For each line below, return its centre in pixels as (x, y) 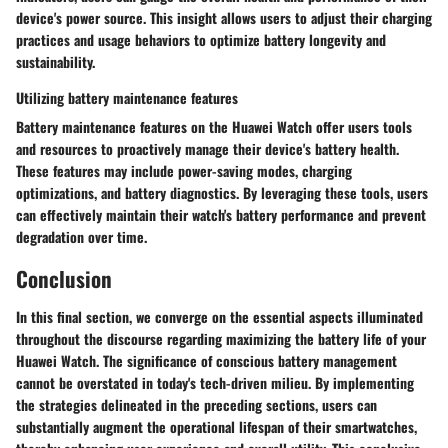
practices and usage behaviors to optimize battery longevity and (201, 40)
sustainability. (55, 62)
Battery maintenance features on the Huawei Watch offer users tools (214, 127)
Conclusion (64, 279)
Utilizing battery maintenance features (127, 98)
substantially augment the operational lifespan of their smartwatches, (216, 426)
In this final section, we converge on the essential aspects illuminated (219, 316)
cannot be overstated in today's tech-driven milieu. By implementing (215, 382)
